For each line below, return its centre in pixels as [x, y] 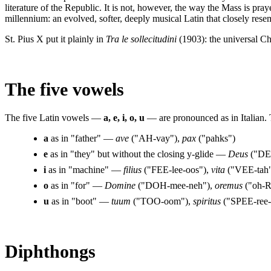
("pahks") [216, 138]
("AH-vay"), [155, 138]
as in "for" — [77, 185]
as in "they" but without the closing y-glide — [138, 154]
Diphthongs [50, 251]
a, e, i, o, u [124, 117]
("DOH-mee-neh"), [175, 185]
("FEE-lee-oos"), [176, 169]
